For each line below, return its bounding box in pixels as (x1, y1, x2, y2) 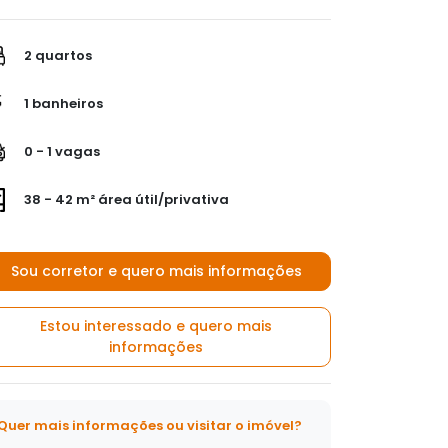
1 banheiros (21, 93, 103, 113)
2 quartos (21, 45, 92, 65)
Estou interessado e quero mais (40, 316, 272, 336)
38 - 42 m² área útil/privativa (21, 189, 229, 209)
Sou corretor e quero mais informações (10, 261, 302, 281)
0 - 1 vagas (21, 141, 100, 161)
